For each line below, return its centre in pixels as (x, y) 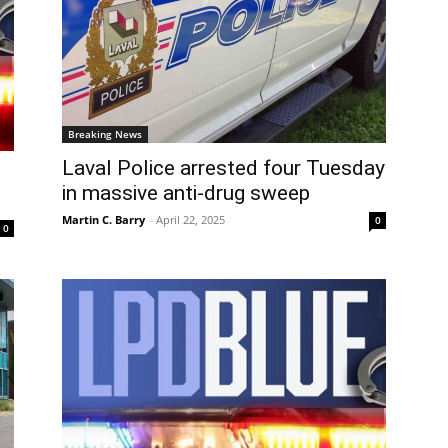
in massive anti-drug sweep (186, 193)
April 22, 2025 (190, 220)
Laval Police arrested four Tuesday (223, 168)
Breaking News (105, 134)
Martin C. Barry (103, 220)
